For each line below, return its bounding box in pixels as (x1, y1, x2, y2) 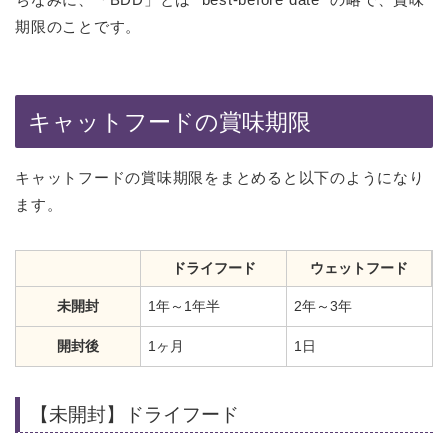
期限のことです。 (15, 18, 142, 36)
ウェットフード (310, 259, 408, 276)
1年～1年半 (148, 297, 220, 314)
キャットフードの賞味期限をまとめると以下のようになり (15, 168, 425, 186)
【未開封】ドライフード (30, 403, 239, 425)
